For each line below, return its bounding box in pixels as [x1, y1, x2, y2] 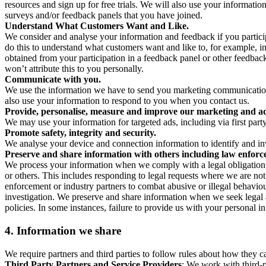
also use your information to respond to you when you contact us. [5, 96, 249, 106]
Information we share [17, 224, 121, 237]
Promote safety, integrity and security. [5, 128, 156, 138]
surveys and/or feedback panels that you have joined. [5, 10, 202, 21]
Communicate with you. [5, 74, 101, 85]
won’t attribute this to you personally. [5, 64, 144, 74]
